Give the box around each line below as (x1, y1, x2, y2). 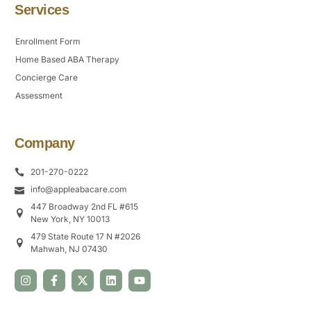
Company (15, 135, 75, 151)
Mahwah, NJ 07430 (30, 244, 108, 255)
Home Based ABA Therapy (15, 54, 119, 65)
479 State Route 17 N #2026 (30, 231, 140, 242)
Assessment (15, 90, 62, 101)
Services (15, 2, 69, 18)
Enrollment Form (15, 36, 81, 47)
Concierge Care (15, 72, 78, 83)
